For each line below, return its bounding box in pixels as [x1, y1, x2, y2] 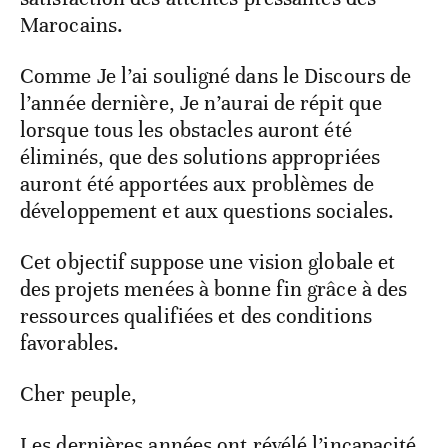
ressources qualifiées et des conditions [20, 303, 372, 330]
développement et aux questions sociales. [20, 198, 395, 225]
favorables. [20, 330, 120, 357]
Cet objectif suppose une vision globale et [20, 249, 396, 276]
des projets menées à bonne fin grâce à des [20, 276, 408, 303]
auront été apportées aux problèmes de [20, 171, 374, 198]
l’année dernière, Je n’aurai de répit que [20, 90, 383, 117]
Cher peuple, [20, 381, 138, 408]
